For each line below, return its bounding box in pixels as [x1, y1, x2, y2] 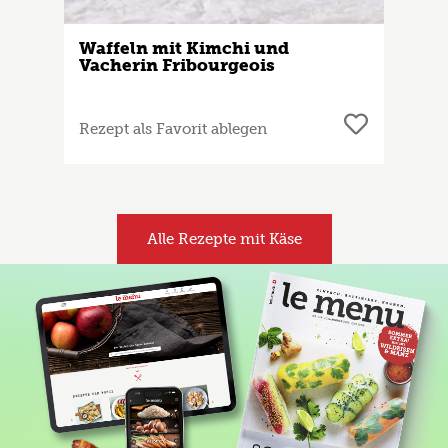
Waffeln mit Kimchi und [79, 38, 289, 59]
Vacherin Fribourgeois [79, 55, 275, 76]
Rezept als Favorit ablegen [79, 120, 267, 139]
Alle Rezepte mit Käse [146, 230, 302, 249]
